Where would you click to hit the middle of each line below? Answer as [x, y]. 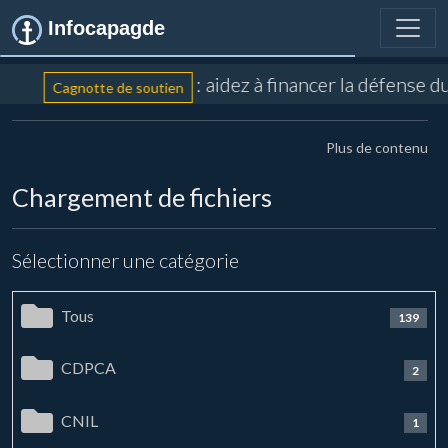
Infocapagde [103, 28]
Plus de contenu [377, 147]
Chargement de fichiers [142, 197]
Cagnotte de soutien [112, 87]
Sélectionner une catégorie [125, 260]
